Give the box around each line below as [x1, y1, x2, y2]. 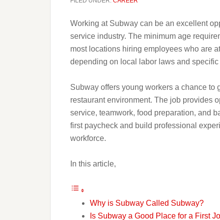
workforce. [70, 134, 106, 142]
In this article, [70, 160, 116, 168]
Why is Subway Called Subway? [90, 199, 204, 207]
